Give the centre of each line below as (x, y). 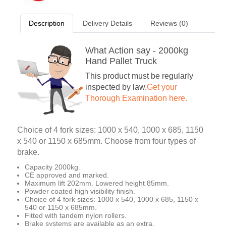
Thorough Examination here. (136, 98)
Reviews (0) (169, 23)
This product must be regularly (139, 76)
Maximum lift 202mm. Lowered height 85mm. (97, 183)
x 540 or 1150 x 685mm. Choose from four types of (106, 141)
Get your (162, 87)
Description (47, 23)
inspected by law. (116, 87)
